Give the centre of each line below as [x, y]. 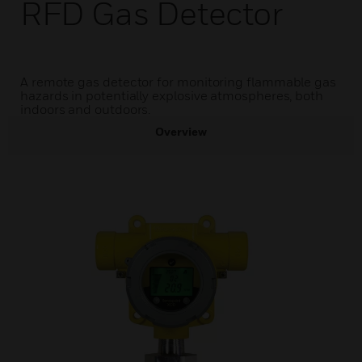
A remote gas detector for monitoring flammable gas [179, 82]
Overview [181, 131]
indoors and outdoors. [86, 109]
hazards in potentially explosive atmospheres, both [172, 95]
